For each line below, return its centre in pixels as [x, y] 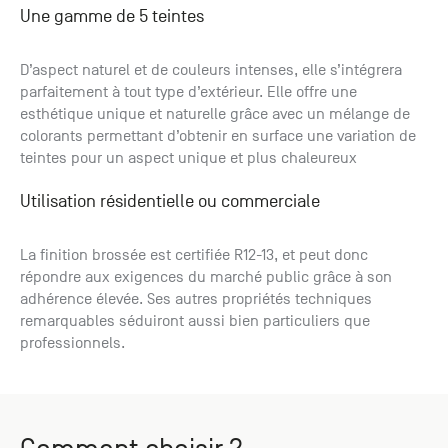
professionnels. [72, 343]
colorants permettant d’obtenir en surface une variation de [218, 136]
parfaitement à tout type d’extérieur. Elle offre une [188, 92]
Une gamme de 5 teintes [112, 17]
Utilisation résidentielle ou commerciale [170, 202]
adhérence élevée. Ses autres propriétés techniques [196, 299]
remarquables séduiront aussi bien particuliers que [195, 321]
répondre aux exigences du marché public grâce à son [206, 277]
